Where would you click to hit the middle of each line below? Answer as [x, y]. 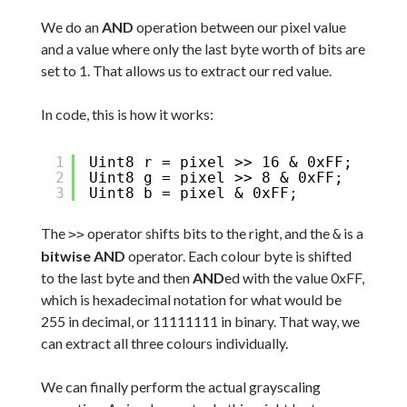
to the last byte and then [116, 277]
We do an [71, 26]
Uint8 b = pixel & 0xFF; [193, 193]
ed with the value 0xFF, [294, 277]
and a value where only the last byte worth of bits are [203, 48]
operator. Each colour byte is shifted [238, 255]
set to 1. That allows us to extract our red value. [186, 70]
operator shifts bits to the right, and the [208, 233]
